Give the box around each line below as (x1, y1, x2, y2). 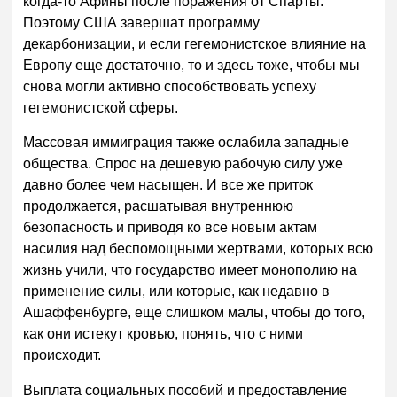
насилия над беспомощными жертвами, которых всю (23, 241, 374, 257)
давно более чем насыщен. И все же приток (23, 177, 314, 193)
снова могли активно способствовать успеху (23, 78, 317, 94)
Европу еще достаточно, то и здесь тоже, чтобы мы (23, 57, 361, 73)
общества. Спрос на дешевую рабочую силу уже (23, 156, 344, 172)
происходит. (23, 347, 102, 363)
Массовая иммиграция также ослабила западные (23, 135, 350, 151)
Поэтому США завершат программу (23, 14, 261, 30)
